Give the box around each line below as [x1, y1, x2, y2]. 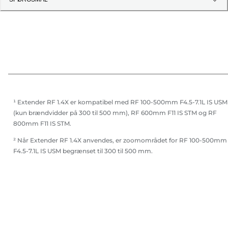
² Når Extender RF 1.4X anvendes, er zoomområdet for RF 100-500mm [13, 136, 227, 145]
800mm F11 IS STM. [13, 120, 71, 128]
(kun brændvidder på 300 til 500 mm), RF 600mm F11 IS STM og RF [13, 109, 217, 117]
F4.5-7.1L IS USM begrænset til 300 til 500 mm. [13, 147, 153, 155]
